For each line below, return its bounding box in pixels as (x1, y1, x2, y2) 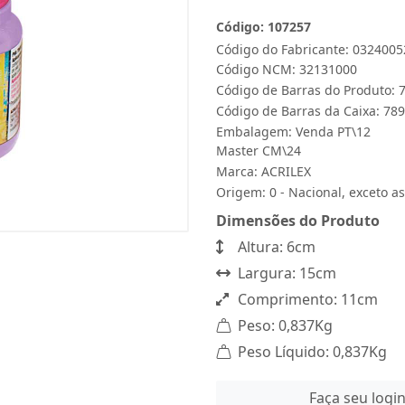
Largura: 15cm (234, 263, 336, 283)
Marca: (216, 163, 261, 180)
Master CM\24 (216, 142, 301, 159)
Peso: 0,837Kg (234, 316, 333, 335)
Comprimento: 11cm (234, 289, 378, 309)
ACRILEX (261, 163, 311, 180)
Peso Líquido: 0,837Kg (234, 342, 387, 362)
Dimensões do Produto (216, 211, 380, 231)
